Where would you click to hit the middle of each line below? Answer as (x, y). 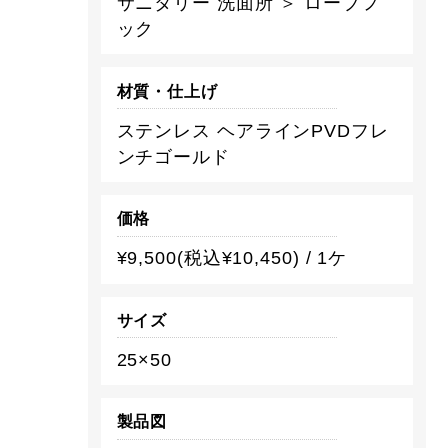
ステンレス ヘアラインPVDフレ (252, 130)
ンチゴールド (173, 156)
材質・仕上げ (167, 91)
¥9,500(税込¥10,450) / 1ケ (232, 258)
